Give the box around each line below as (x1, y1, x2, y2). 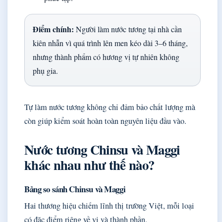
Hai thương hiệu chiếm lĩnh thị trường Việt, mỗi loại (24, 200, 194, 212)
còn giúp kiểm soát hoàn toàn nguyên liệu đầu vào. (24, 115, 186, 127)
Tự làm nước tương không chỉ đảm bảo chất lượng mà (24, 102, 195, 113)
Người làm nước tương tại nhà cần (74, 24, 182, 35)
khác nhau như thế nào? (24, 155, 155, 175)
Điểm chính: (33, 23, 74, 35)
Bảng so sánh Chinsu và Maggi (24, 183, 126, 196)
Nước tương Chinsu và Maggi (24, 140, 180, 160)
